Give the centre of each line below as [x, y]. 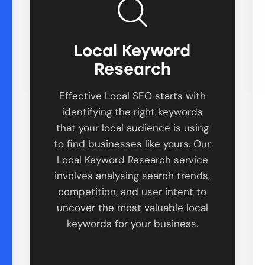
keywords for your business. [132, 223]
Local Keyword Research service [132, 159]
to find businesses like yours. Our [132, 143]
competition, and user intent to [132, 191]
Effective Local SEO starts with [132, 96]
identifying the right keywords [132, 112]
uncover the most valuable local [132, 207]
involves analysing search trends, [132, 175]
